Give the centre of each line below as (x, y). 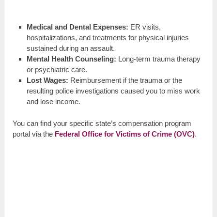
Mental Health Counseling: (71, 59)
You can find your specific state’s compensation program (102, 124)
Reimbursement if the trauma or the (125, 80)
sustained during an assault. (70, 48)
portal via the (34, 134)
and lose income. (53, 101)
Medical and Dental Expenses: (77, 27)
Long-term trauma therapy (158, 59)
